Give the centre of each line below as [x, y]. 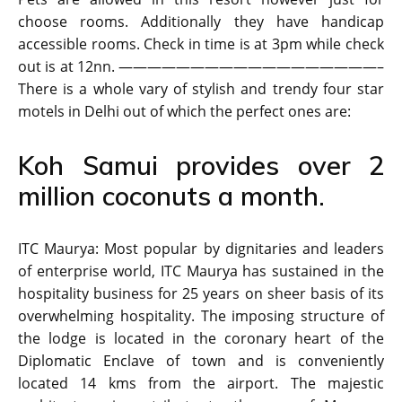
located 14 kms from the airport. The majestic [201, 384]
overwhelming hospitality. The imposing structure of [201, 316]
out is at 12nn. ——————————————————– [201, 67]
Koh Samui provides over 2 [201, 166]
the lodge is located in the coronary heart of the [201, 339]
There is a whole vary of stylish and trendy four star [201, 89]
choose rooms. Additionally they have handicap [201, 22]
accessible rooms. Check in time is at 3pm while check [201, 44]
